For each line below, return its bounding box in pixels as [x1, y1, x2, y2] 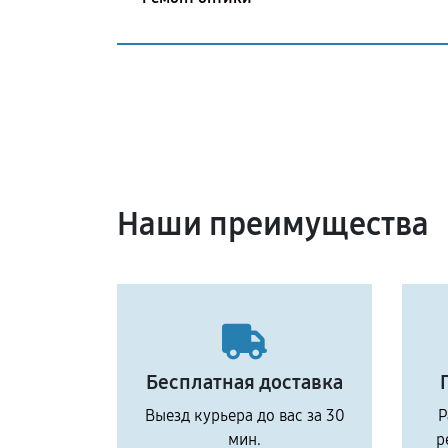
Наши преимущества [117, 205, 429, 244]
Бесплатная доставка [146, 370, 343, 394]
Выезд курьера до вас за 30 [144, 406, 345, 425]
